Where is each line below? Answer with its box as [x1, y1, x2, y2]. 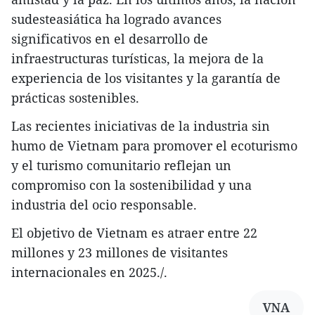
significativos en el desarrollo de [11, 30, 208, 48]
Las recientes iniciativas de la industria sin [11, 117, 270, 135]
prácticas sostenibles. [11, 89, 139, 107]
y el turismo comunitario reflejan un [11, 157, 231, 174]
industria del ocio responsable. [11, 196, 197, 214]
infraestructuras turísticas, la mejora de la [11, 50, 264, 67]
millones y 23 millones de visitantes [11, 244, 228, 262]
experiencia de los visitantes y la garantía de [11, 70, 281, 87]
